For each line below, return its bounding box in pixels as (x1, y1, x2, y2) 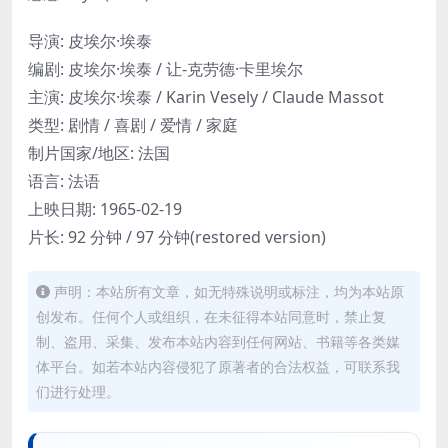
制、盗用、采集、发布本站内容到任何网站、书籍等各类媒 (36, 331, 400, 351)
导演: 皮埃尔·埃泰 (28, 29, 152, 52)
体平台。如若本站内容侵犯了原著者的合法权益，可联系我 (36, 356, 400, 376)
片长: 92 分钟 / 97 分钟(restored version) (28, 225, 326, 248)
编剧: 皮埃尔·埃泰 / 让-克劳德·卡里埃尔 (28, 57, 303, 80)
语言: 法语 (28, 169, 100, 192)
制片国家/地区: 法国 (28, 141, 170, 164)
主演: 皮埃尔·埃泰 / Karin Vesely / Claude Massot (28, 85, 384, 108)
